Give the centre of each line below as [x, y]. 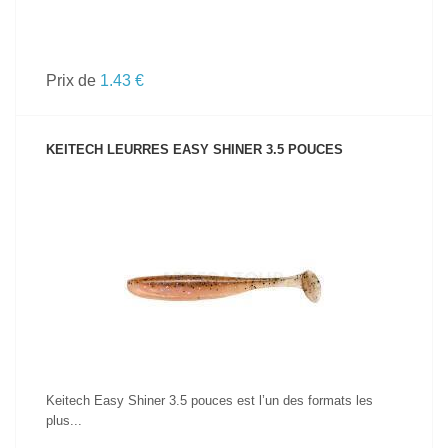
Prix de [73, 80]
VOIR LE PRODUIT [224, 252]
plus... [64, 420]
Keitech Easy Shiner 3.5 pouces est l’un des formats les [209, 400]
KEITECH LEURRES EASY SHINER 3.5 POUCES [194, 149]
